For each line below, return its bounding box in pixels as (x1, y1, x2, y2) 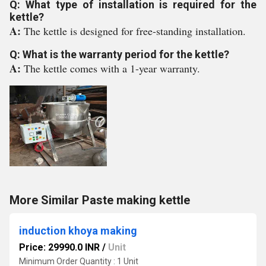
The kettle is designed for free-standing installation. (24, 24, 246, 38)
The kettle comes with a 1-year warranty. (24, 61, 200, 75)
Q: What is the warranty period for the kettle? (9, 48, 229, 61)
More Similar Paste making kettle (9, 193, 190, 207)
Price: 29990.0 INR (19, 242, 100, 253)
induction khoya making (19, 224, 137, 237)
